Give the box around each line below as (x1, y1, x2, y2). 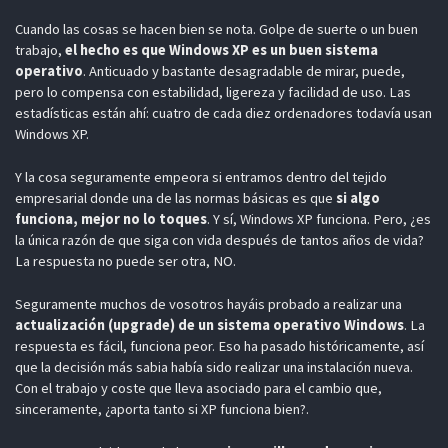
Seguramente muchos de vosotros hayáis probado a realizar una (14, 294, 402, 313)
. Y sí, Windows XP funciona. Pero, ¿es (206, 209, 431, 228)
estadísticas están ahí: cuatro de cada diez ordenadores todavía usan (14, 104, 432, 123)
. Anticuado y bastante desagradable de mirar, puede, (82, 62, 405, 81)
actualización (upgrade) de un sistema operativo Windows (14, 315, 404, 334)
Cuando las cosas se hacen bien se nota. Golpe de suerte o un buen (14, 20, 418, 39)
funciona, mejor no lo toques (14, 209, 207, 228)
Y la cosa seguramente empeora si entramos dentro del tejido (14, 167, 387, 186)
